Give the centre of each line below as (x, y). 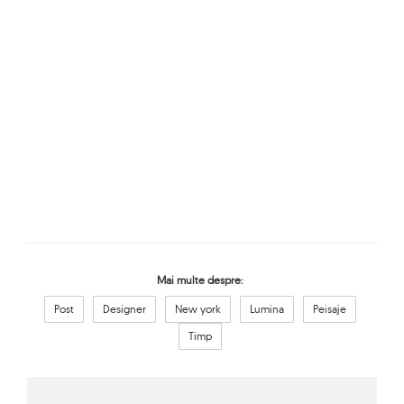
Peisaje (329, 309)
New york (197, 309)
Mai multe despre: (200, 280)
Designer (124, 309)
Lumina (266, 309)
